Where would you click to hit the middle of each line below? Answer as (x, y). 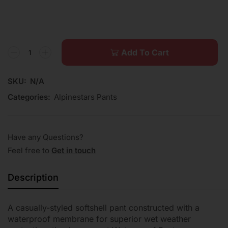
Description (33, 178)
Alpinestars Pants (85, 97)
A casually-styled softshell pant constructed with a (104, 208)
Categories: (29, 97)
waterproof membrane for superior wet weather (99, 219)
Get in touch (74, 151)
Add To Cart (145, 53)
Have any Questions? (46, 137)
